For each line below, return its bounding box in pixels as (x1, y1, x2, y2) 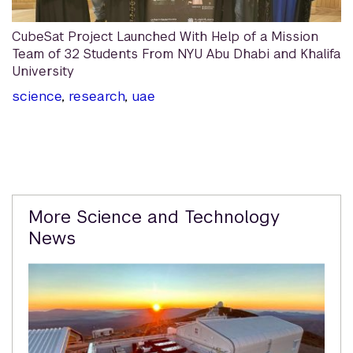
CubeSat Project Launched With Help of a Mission (12, 28, 318, 46)
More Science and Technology (28, 206, 280, 229)
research (69, 87, 124, 106)
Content (12, 218, 96, 247)
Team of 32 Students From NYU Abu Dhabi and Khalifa (12, 46, 340, 63)
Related (12, 192, 90, 221)
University (12, 63, 74, 80)
